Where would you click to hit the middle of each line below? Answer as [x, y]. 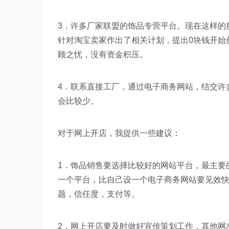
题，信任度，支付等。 [99, 194]
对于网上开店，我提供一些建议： [119, 133]
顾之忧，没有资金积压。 [103, 54]
